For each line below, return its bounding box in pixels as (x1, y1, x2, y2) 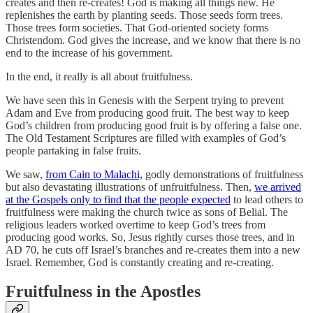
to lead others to (231, 193, 303, 205)
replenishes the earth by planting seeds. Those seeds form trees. (6, 8, 283, 21)
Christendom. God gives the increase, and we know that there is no (6, 34, 300, 46)
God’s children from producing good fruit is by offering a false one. (6, 119, 302, 131)
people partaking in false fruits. (6, 144, 141, 156)
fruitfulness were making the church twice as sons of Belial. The (6, 205, 288, 218)
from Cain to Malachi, (45, 168, 143, 180)
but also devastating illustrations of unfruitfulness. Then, (6, 180, 254, 193)
